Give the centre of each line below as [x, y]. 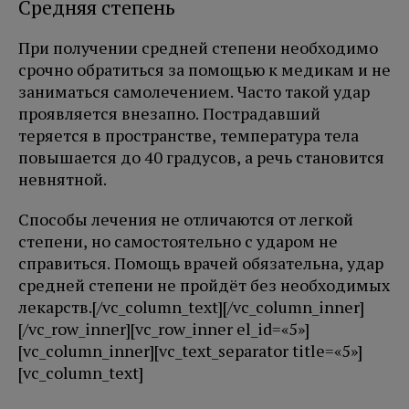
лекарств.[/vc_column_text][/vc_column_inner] [191, 307]
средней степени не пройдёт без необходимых [204, 285]
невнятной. [63, 179]
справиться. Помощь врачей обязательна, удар [201, 263]
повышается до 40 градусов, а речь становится [201, 157]
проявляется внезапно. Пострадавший [169, 114]
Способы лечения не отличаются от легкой [186, 220]
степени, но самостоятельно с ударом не [178, 241]
